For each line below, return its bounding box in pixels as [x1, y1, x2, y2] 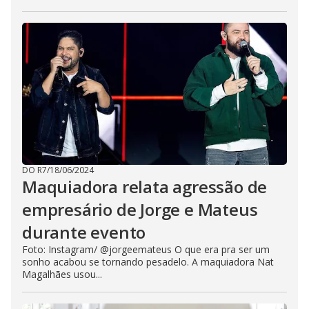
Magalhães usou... [22, 268, 102, 281]
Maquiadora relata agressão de [22, 175, 268, 198]
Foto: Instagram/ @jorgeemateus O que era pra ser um [22, 243, 270, 256]
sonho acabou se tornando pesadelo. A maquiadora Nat [22, 255, 274, 268]
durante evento [22, 221, 146, 243]
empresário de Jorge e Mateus [22, 198, 258, 221]
